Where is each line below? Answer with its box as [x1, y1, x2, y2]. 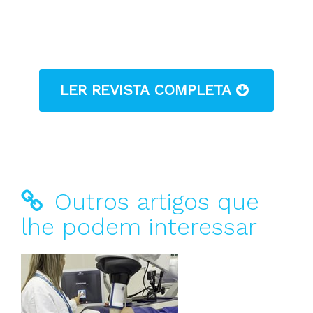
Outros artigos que [47, 188, 259, 215]
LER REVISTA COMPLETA [60, 82, 236, 99]
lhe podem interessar [21, 213, 257, 240]
